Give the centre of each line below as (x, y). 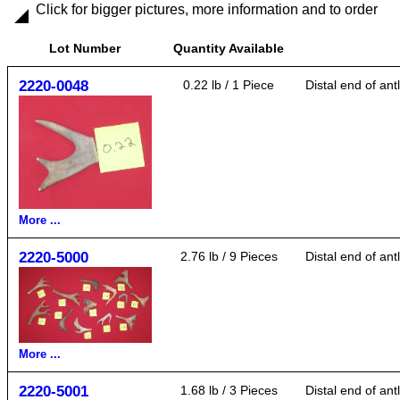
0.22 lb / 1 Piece (229, 85)
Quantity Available (229, 48)
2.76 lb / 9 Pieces (229, 256)
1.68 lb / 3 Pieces (229, 390)
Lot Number (85, 48)
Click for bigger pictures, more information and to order (207, 9)
